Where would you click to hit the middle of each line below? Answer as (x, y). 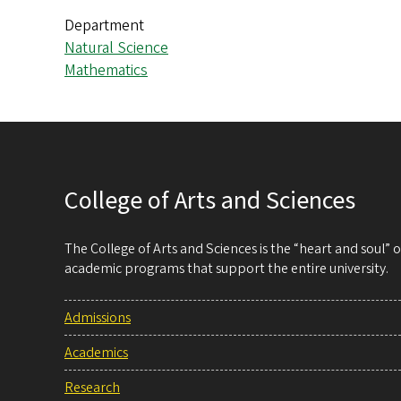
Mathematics (106, 71)
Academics (96, 353)
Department (104, 26)
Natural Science (116, 48)
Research (92, 388)
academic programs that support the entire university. (226, 269)
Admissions (98, 318)
